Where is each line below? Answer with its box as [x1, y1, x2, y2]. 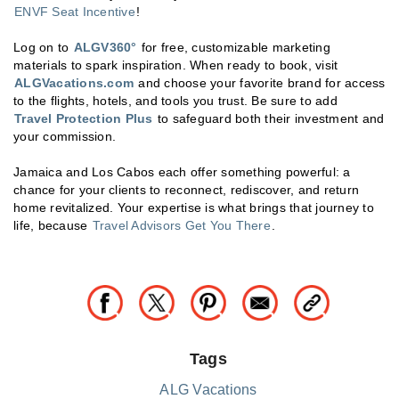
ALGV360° [73, 39, 137, 54]
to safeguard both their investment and [153, 110, 385, 126]
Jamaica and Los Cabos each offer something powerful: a [13, 164, 351, 179]
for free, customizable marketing [137, 39, 330, 54]
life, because [13, 217, 92, 232]
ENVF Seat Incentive [14, 4, 135, 19]
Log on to [13, 39, 73, 54]
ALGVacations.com [14, 75, 134, 90]
